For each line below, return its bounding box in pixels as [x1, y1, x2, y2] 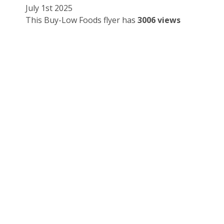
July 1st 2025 [25, 2, 72, 14]
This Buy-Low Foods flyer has [25, 14, 137, 26]
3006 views [137, 14, 180, 26]
